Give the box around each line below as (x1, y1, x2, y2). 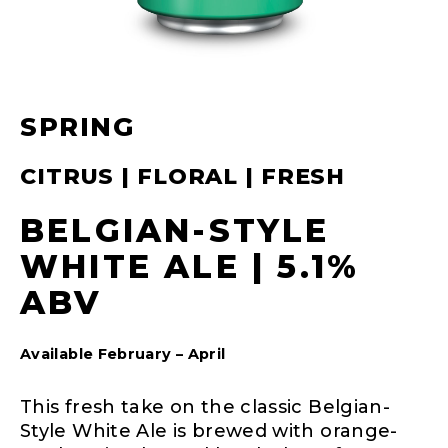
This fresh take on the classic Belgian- (20, 395, 391, 418)
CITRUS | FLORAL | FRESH (20, 162, 346, 190)
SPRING (20, 110, 135, 143)
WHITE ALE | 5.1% (20, 246, 360, 286)
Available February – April (20, 344, 226, 363)
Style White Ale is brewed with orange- (20, 419, 398, 442)
